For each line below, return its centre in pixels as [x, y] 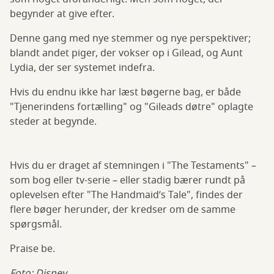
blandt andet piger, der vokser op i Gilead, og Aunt [126, 53]
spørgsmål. [36, 224]
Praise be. [32, 249]
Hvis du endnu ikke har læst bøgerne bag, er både [125, 92]
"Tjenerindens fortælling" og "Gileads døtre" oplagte [131, 107]
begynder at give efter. [62, 14]
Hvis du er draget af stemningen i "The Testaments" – [133, 165]
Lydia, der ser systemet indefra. [82, 68]
